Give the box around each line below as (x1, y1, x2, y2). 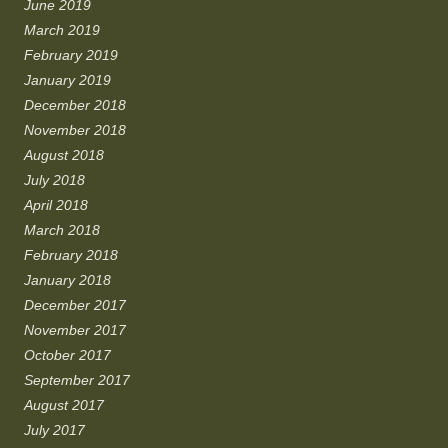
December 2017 (24, 296, 126, 313)
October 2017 (24, 346, 111, 363)
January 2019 (24, 71, 111, 88)
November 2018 (24, 121, 126, 138)
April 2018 (24, 196, 88, 213)
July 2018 (24, 171, 85, 188)
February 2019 (24, 46, 118, 63)
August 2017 (24, 396, 104, 413)
